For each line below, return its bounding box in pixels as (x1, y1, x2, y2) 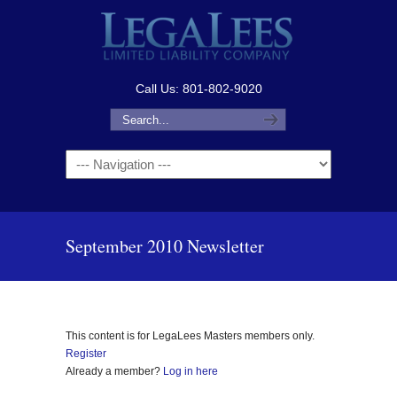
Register (66, 347, 106, 360)
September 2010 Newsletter (66, 234, 264, 258)
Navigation (66, 152, 121, 168)
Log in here (163, 365, 218, 378)
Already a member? (66, 365, 163, 378)
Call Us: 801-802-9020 (135, 82, 262, 96)
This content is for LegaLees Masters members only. (66, 330, 315, 342)
